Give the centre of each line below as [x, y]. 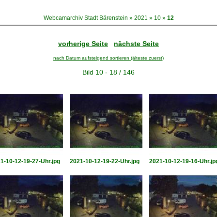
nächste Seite [136, 44]
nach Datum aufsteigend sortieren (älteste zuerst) [108, 58]
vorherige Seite [83, 44]
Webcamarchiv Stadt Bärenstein [85, 18]
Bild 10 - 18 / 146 [108, 72]
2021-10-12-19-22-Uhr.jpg [105, 161]
